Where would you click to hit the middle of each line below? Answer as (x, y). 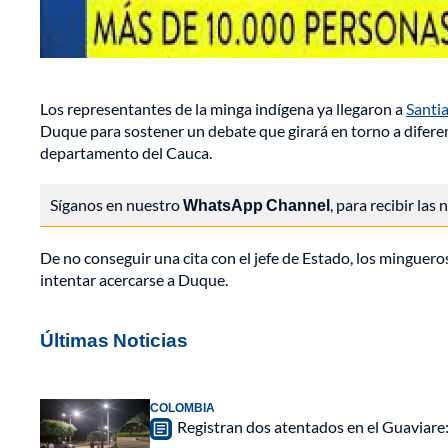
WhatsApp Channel (256, 205)
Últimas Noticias (114, 340)
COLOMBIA (182, 408)
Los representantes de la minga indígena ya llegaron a (223, 109)
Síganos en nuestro (116, 205)
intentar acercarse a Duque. (134, 280)
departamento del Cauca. (126, 153)
